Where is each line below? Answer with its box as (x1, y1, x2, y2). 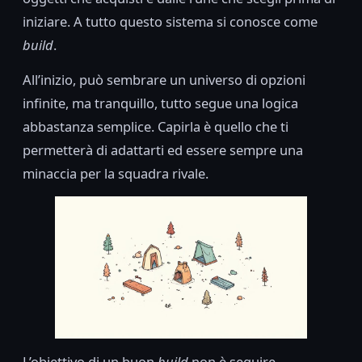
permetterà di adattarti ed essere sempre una (23, 141, 303, 160)
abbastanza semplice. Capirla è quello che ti (23, 117, 288, 137)
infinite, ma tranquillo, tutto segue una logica (23, 94, 298, 113)
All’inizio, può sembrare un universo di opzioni (23, 70, 305, 90)
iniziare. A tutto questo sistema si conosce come (23, 12, 318, 32)
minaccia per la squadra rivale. (23, 164, 208, 183)
